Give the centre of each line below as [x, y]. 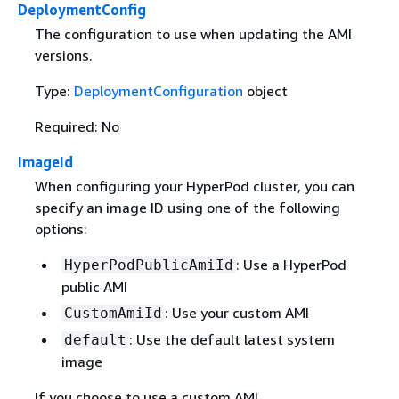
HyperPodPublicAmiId [148, 265]
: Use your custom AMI [236, 313]
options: [61, 229]
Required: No [77, 127]
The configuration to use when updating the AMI [193, 34]
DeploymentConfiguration [158, 91]
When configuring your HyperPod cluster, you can [194, 187]
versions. [63, 56]
